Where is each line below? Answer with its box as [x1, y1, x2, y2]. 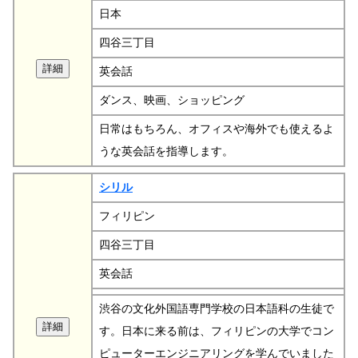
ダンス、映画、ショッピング [99, 93, 245, 106]
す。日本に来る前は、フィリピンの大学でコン [99, 324, 334, 337]
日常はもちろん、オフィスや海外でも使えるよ [99, 122, 334, 135]
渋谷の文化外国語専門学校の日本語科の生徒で [99, 302, 334, 315]
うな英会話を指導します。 [99, 145, 233, 157]
